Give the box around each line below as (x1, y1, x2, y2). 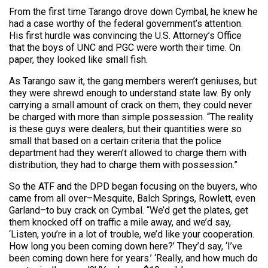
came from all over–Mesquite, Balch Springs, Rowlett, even (9, 192, 255, 204)
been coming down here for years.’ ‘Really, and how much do (9, 252, 258, 264)
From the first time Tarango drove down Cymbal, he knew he (9, 5, 258, 17)
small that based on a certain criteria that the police (9, 135, 221, 147)
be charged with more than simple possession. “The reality (9, 111, 254, 123)
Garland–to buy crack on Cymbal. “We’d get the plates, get (9, 204, 248, 216)
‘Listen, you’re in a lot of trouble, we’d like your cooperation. (9, 228, 254, 240)
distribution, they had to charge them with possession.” (9, 159, 237, 170)
